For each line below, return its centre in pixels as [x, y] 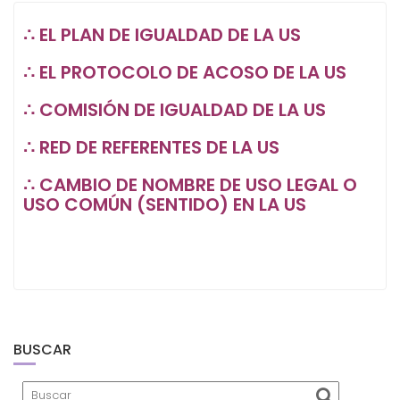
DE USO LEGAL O [288, 185]
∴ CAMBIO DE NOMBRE [121, 185]
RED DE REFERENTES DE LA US [159, 147]
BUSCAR [42, 350]
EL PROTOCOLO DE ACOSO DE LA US [193, 72]
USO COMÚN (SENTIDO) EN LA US [165, 204]
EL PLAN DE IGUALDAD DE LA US [170, 35]
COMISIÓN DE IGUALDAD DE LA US [183, 110]
